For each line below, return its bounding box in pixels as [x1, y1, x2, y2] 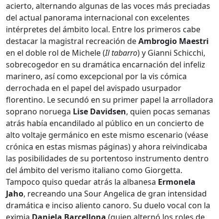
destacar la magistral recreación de [6, 36, 138, 47]
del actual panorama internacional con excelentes [6, 12, 190, 23]
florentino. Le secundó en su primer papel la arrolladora [6, 94, 213, 106]
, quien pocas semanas [126, 106, 210, 117]
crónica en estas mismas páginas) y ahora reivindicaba [6, 141, 207, 153]
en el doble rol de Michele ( [6, 47, 105, 59]
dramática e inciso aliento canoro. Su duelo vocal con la [6, 200, 210, 211]
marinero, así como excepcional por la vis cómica [6, 71, 187, 82]
